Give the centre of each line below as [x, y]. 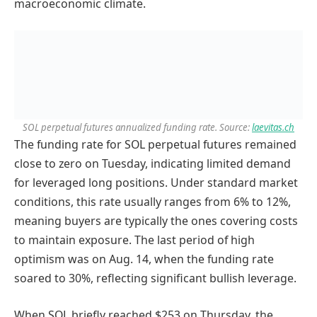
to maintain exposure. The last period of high [134, 240]
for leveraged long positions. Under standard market [156, 183]
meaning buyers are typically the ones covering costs [156, 221]
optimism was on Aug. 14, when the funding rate [144, 259]
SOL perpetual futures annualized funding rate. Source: [137, 128]
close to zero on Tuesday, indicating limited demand [152, 164]
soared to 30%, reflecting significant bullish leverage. [155, 278]
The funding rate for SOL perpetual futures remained [155, 145]
